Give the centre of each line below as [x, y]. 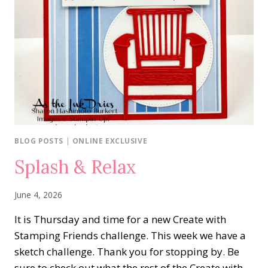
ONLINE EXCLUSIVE [110, 140]
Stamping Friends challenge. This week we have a [130, 236]
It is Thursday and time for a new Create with [120, 220]
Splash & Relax [75, 167]
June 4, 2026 [38, 195]
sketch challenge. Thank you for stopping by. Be [127, 252]
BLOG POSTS [39, 140]
